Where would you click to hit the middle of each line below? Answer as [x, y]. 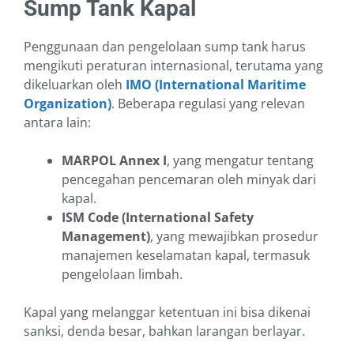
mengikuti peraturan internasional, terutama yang [173, 66]
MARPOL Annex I [114, 161]
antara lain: [57, 123]
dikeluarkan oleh [75, 85]
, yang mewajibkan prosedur [234, 237]
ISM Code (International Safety [158, 218]
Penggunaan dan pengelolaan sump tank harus [165, 47]
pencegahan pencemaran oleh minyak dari [189, 180]
